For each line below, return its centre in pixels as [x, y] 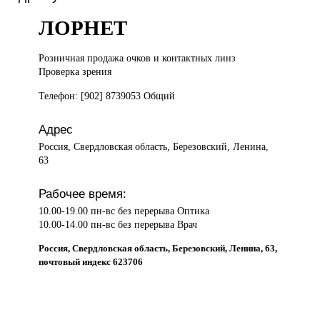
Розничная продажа [83, 58]
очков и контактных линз [181, 58]
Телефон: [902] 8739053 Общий [107, 95]
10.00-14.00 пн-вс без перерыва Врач [118, 224]
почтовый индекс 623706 [91, 262]
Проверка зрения [75, 72]
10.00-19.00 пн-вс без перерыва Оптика [124, 210]
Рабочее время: [83, 193]
